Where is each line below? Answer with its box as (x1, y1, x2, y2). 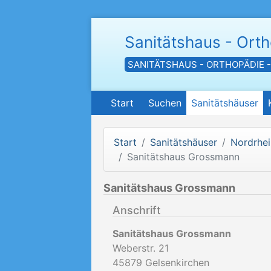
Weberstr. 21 (113, 242, 169, 254)
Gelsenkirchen (145, 256, 209, 269)
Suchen (148, 97, 181, 109)
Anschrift (113, 204, 161, 217)
